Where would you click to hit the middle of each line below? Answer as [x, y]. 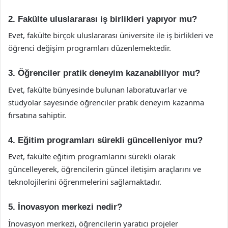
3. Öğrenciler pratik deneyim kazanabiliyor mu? [104, 73]
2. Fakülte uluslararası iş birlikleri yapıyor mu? [103, 19]
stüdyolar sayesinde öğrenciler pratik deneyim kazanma [106, 102]
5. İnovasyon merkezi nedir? [65, 207]
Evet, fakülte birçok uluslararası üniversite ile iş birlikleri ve [111, 35]
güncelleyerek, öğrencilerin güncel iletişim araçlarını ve [105, 169]
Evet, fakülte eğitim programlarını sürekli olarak [92, 156]
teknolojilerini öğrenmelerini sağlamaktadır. [85, 182]
